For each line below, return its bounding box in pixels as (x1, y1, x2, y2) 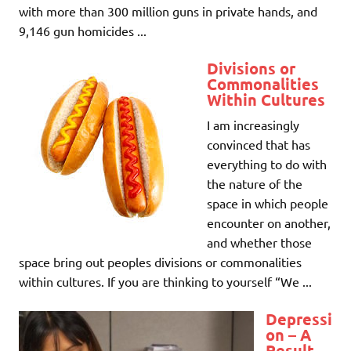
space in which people (207, 194, 328, 211)
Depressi (266, 308, 332, 329)
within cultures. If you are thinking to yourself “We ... (19, 273, 312, 289)
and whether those (207, 233, 312, 250)
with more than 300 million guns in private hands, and (19, 2, 317, 19)
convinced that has (207, 136, 310, 152)
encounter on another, (207, 214, 331, 230)
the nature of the (207, 175, 302, 191)
